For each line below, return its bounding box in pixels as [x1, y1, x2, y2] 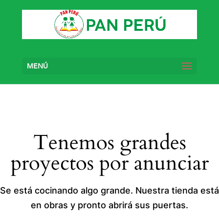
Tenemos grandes [33, 129, 186, 156]
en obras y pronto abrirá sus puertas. [31, 200, 188, 210]
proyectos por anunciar [10, 149, 209, 177]
